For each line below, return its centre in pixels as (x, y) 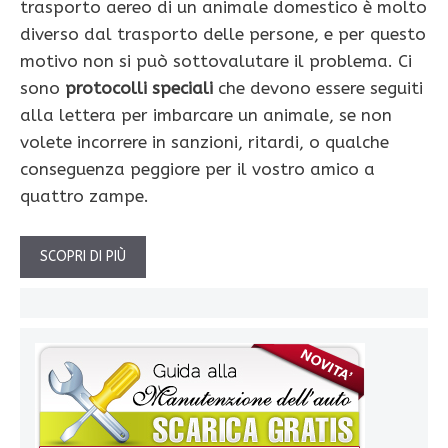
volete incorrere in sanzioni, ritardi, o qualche (204, 142)
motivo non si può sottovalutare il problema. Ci (216, 61)
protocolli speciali (139, 88)
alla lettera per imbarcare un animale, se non (206, 115)
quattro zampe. (84, 196)
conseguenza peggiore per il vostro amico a (197, 169)
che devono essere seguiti (318, 88)
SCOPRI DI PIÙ (83, 256)
